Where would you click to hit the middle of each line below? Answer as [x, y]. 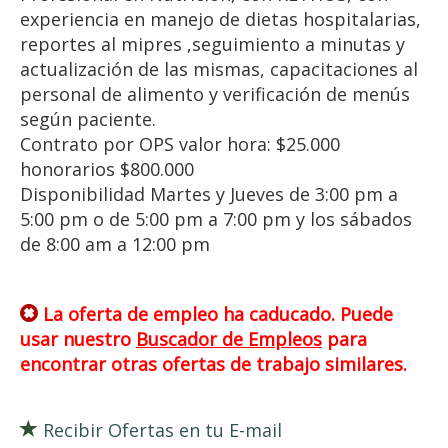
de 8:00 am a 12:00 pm [115, 244]
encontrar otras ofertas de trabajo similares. [213, 364]
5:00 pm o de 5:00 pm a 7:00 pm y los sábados [216, 219]
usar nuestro [78, 339]
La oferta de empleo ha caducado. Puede [215, 314]
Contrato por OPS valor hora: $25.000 [180, 144]
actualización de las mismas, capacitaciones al [219, 69]
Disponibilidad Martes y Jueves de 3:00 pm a [209, 194]
